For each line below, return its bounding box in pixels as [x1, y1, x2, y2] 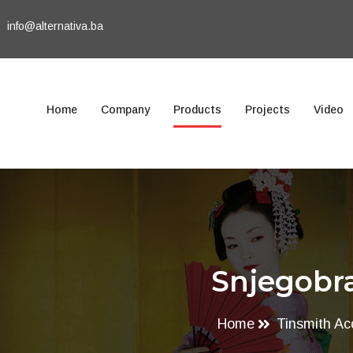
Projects [245, 103, 290, 116]
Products [173, 103, 221, 116]
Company [101, 103, 150, 116]
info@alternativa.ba [7, 20, 103, 32]
